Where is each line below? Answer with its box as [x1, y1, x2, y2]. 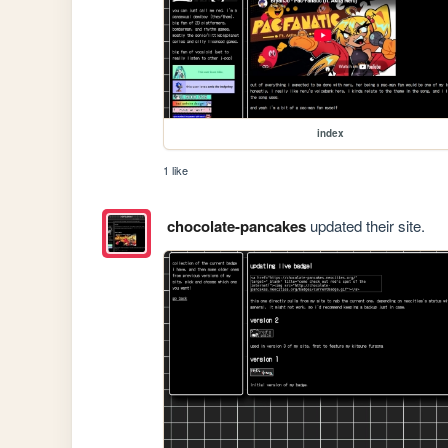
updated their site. [305, 214, 425, 236]
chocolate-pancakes [166, 214, 306, 237]
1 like [163, 162, 189, 179]
